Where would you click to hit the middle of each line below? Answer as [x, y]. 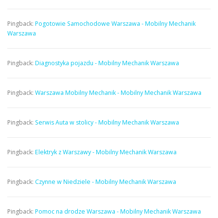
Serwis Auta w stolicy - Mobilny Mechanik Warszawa [107, 122]
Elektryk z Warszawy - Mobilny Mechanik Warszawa [106, 152]
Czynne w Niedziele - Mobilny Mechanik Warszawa [106, 182]
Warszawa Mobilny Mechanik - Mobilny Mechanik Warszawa [118, 92]
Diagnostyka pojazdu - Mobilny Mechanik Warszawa [107, 63]
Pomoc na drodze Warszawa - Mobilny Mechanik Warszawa [118, 211]
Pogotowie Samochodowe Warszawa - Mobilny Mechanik [115, 23]
